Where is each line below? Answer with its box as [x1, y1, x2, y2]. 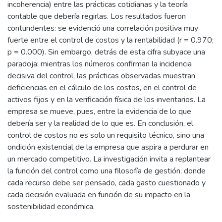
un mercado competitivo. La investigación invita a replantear [7, 154, 211, 165]
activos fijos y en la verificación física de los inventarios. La [7, 94, 206, 105]
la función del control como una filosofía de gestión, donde [7, 166, 206, 176]
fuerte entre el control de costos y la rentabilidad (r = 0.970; [7, 35, 214, 46]
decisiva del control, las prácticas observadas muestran [7, 70, 195, 81]
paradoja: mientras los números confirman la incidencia [7, 58, 192, 69]
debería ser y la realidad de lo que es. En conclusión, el [7, 118, 193, 129]
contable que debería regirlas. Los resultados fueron [7, 11, 186, 22]
